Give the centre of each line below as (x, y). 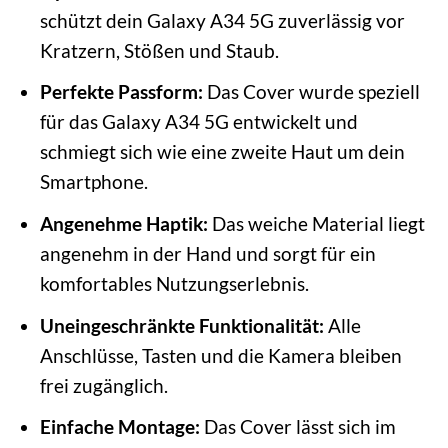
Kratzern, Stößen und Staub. (159, 50)
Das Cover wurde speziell (311, 92)
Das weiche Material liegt (316, 223)
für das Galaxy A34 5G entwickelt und (198, 122)
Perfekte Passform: (121, 92)
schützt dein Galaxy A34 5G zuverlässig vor (222, 20)
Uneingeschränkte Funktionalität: (181, 325)
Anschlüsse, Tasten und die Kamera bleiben (220, 355)
